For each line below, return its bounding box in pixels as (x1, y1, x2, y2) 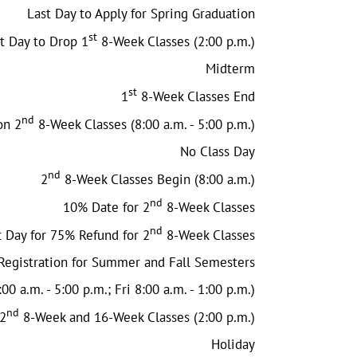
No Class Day (180, 142, 255, 160)
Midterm (206, 59, 255, 77)
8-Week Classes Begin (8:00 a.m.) (61, 170, 255, 188)
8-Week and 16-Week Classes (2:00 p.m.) (19, 308, 255, 326)
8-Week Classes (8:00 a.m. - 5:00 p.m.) (34, 115, 255, 133)
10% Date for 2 (63, 198, 150, 216)
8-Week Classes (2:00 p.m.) (97, 32, 255, 50)
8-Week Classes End (137, 87, 255, 105)
